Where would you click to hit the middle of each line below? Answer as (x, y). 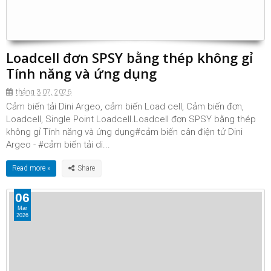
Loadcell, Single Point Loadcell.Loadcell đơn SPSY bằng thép (131, 119)
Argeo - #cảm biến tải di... (58, 145)
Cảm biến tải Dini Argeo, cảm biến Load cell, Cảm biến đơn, (125, 106)
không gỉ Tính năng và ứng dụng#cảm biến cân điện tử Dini (124, 132)
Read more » (31, 168)
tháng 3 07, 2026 (44, 92)
